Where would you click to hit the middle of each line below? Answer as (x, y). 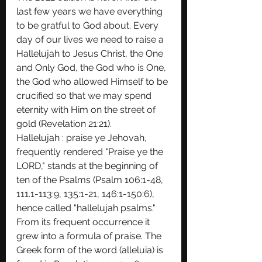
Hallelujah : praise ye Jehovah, (83, 138)
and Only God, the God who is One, (92, 68)
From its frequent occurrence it (84, 222)
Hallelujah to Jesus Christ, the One (91, 54)
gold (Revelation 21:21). (65, 124)
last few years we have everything (91, 11)
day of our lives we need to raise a (91, 39)
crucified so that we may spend (85, 96)
